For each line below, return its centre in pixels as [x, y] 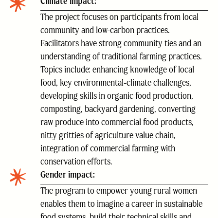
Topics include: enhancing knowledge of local [117, 70]
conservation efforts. [76, 162]
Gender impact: [68, 175]
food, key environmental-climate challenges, [116, 83]
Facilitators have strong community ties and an [121, 43]
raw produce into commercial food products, [117, 122]
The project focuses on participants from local [119, 17]
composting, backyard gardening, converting [118, 109]
